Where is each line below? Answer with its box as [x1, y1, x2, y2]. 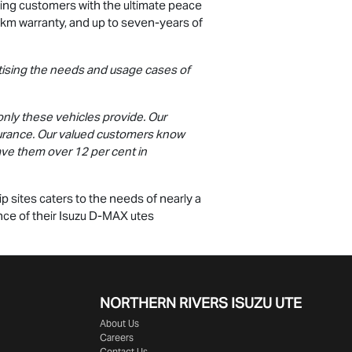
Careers [100, 332, 134, 344]
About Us [100, 317, 139, 330]
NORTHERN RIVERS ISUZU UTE [100, 294, 302, 313]
